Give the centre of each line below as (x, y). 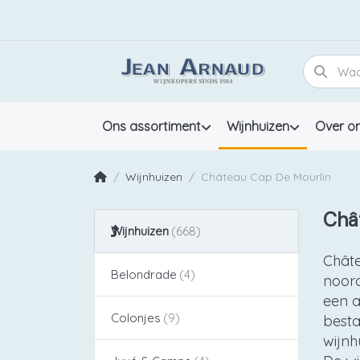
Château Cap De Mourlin (266, 176)
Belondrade (144, 274)
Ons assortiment (151, 127)
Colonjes (136, 317)
